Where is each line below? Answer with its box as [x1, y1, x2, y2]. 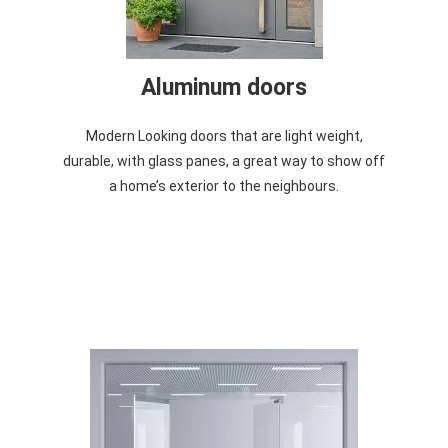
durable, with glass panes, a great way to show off [63, 153, 385, 170]
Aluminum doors [141, 74, 307, 102]
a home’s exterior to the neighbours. [109, 178, 339, 195]
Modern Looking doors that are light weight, [85, 128, 363, 145]
